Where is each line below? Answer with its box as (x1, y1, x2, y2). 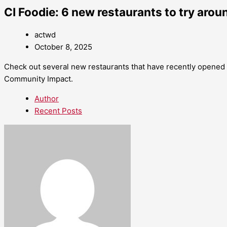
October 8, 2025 (34, 42, 92, 52)
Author (34, 94, 59, 104)
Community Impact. (4, 74, 73, 84)
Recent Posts (34, 106, 82, 116)
